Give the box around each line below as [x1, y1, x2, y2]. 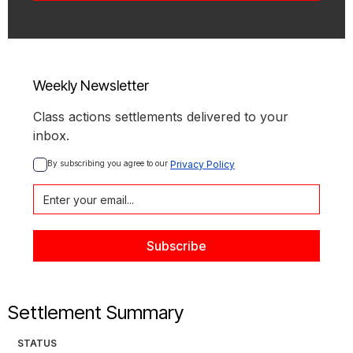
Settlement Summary [8, 301, 184, 325]
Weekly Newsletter [33, 77, 149, 95]
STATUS [17, 337, 57, 350]
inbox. [33, 128, 69, 144]
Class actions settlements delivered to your [33, 109, 288, 125]
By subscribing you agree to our [47, 158, 170, 169]
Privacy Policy [170, 158, 235, 171]
